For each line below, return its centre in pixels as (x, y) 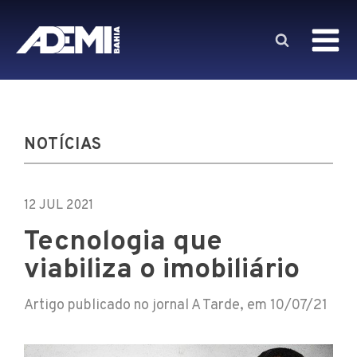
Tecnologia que (123, 242)
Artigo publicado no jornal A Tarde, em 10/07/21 (176, 306)
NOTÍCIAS (63, 145)
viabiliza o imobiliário (162, 270)
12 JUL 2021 (59, 206)
